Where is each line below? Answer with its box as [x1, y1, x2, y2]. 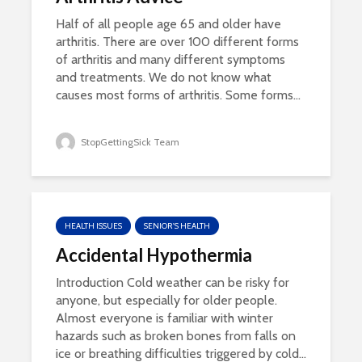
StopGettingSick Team [78, 136, 179, 148]
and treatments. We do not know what [56, 69, 271, 85]
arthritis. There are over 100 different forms [56, 34, 299, 49]
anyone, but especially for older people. [56, 293, 277, 308]
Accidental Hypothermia [56, 244, 252, 266]
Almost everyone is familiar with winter [56, 310, 273, 326]
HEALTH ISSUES [65, 221, 122, 231]
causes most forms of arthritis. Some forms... [56, 87, 301, 103]
